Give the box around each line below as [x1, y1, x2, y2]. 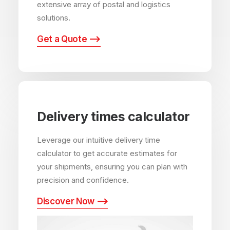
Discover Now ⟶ [37, 196, 108, 206]
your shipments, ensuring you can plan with [37, 162, 187, 171]
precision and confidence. [37, 175, 129, 185]
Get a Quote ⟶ [37, 34, 101, 44]
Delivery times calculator [37, 109, 190, 124]
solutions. [37, 13, 70, 23]
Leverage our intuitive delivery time [37, 135, 160, 145]
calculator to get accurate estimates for [37, 148, 177, 158]
